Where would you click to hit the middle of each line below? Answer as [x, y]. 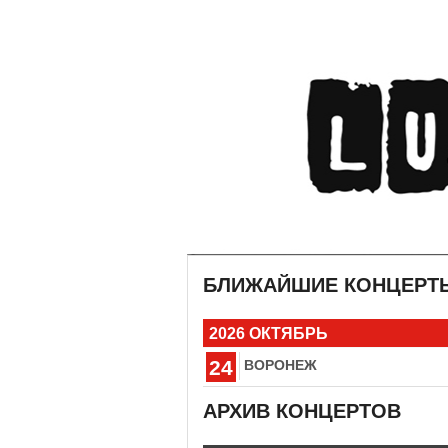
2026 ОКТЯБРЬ [269, 333]
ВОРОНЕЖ [281, 365]
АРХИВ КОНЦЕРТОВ [302, 411]
